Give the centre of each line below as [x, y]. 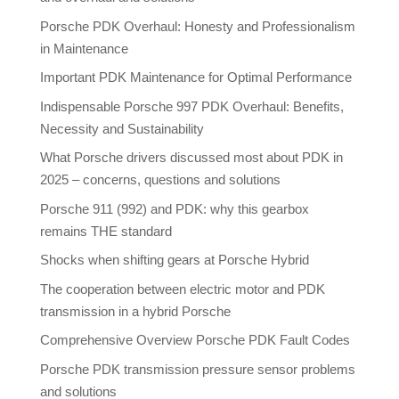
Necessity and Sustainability [122, 128]
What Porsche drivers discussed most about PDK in [191, 158]
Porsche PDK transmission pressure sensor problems [197, 369]
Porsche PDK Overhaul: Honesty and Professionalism [197, 26]
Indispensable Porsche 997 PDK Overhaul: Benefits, [191, 106]
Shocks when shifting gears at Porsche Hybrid [174, 260]
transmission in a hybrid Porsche [135, 311]
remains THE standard [106, 231]
